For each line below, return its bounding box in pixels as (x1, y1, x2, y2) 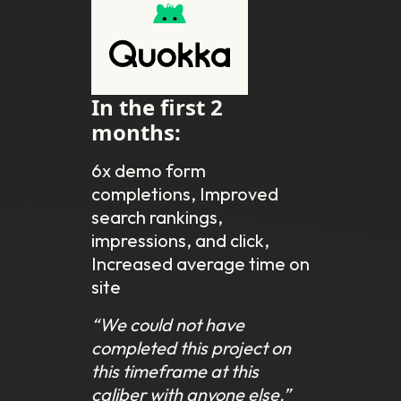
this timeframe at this (90, 359, 259, 382)
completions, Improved (90, 182, 278, 205)
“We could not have (90, 312, 244, 336)
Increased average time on (90, 252, 310, 275)
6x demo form (90, 158, 206, 182)
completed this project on (90, 336, 291, 359)
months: (90, 116, 181, 147)
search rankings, (90, 205, 223, 228)
